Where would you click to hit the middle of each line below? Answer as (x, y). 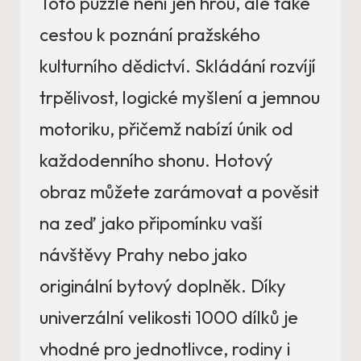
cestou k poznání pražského (150, 35)
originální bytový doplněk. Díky (163, 286)
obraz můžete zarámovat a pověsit (179, 192)
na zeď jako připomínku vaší (151, 224)
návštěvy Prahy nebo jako (143, 255)
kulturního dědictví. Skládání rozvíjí (178, 66)
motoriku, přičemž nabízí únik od (166, 129)
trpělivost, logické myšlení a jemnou (180, 98)
